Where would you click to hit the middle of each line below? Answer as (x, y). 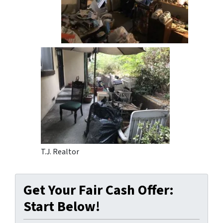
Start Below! (62, 206)
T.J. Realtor (60, 152)
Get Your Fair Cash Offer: (99, 190)
